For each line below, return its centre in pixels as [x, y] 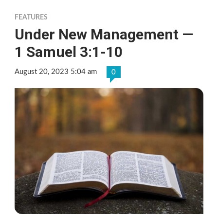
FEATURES [31, 18]
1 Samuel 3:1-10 [69, 52]
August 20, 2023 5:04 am [56, 72]
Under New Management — [104, 35]
